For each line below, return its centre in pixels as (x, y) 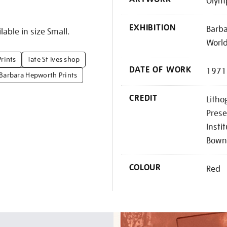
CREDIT (144, 98)
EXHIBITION (153, 28)
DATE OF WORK (161, 70)
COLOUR (145, 167)
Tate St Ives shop (53, 59)
